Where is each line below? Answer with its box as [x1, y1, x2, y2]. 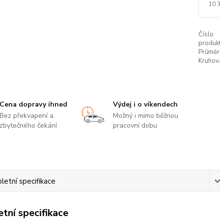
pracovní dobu [112, 121, 157, 130]
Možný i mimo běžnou [112, 111, 178, 120]
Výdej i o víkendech [112, 100, 178, 109]
